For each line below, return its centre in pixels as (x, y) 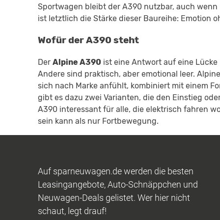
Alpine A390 (77, 62)
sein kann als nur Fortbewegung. (98, 121)
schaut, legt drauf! (72, 211)
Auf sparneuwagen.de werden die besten (116, 171)
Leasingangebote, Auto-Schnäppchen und (118, 185)
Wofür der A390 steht (88, 41)
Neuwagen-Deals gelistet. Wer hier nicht (114, 198)
